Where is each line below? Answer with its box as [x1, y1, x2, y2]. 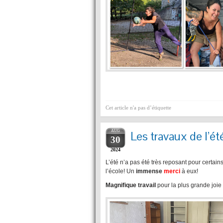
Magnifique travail [106, 181, 156, 189]
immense [136, 167, 162, 175]
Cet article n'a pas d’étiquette [106, 104, 171, 111]
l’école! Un [106, 167, 136, 175]
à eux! [180, 167, 198, 175]
